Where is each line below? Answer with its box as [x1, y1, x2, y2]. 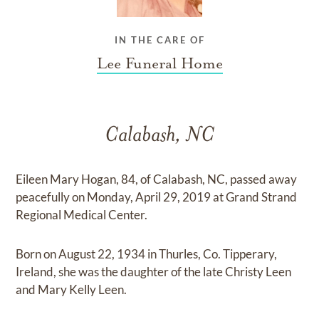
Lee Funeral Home [96, 53, 223, 73]
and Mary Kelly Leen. [16, 281, 127, 297]
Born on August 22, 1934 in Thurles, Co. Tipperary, [16, 246, 278, 261]
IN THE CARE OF [114, 33, 205, 46]
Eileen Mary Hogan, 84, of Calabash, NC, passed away [16, 171, 298, 187]
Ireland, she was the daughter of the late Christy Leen [16, 263, 292, 279]
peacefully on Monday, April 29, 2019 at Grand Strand [16, 189, 298, 204]
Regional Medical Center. [16, 206, 148, 222]
